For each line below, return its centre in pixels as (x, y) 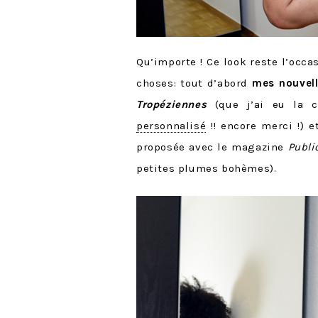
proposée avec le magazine (212, 147)
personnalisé (171, 126)
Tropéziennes (172, 104)
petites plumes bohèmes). (207, 168)
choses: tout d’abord (194, 83)
